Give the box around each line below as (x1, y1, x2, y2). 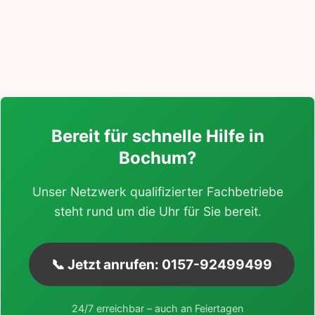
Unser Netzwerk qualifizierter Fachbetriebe (32, 184, 283, 199)
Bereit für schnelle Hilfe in (51, 125, 264, 146)
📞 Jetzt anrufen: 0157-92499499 (51, 255, 272, 273)
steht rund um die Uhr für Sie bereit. (53, 203, 262, 219)
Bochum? (118, 147, 197, 168)
